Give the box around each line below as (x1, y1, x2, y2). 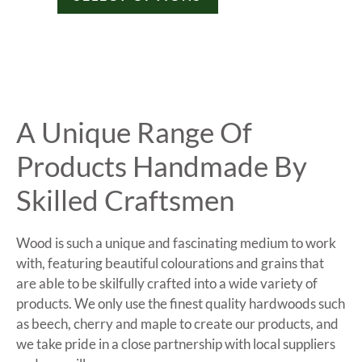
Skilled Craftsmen (16, 183, 234, 217)
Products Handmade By (16, 149, 307, 183)
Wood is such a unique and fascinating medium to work (16, 234, 336, 252)
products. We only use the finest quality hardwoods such (16, 295, 345, 313)
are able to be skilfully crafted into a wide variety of (16, 275, 318, 293)
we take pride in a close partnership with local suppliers (16, 335, 335, 353)
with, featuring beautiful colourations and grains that (16, 255, 324, 272)
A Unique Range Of (16, 115, 252, 149)
